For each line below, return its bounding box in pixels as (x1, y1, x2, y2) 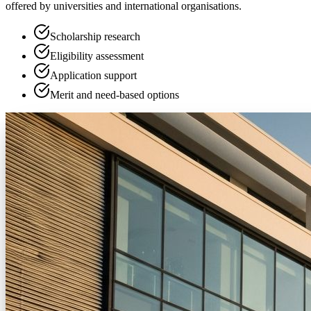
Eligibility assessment (50, 50, 144, 62)
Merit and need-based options (50, 89, 179, 101)
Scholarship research (50, 31, 140, 43)
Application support (50, 69, 137, 82)
